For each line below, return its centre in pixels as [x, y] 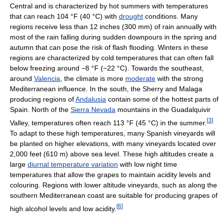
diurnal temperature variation [73, 165]
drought [131, 17]
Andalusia [91, 99]
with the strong [179, 79]
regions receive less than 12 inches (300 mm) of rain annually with [113, 27]
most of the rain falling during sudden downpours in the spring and [113, 37]
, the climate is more [93, 79]
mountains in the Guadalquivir [163, 110]
